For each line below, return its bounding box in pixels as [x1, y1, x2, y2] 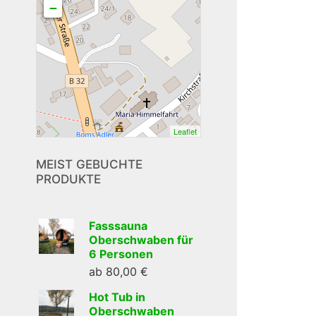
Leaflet [173, 126, 197, 137]
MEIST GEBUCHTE [36, 157, 143, 171]
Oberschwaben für [89, 233, 194, 247]
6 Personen [89, 247, 154, 261]
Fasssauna [89, 219, 148, 233]
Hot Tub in [89, 290, 146, 304]
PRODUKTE [36, 172, 102, 186]
